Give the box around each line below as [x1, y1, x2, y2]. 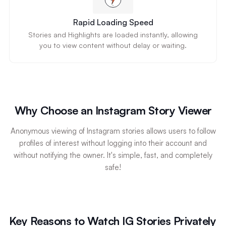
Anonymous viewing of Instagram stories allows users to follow [10, 126, 216, 136]
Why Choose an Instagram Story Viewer [14, 103, 212, 117]
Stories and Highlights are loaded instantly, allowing [28, 30, 198, 39]
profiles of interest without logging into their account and [19, 138, 207, 148]
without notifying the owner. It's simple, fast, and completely [14, 150, 212, 160]
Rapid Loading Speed [73, 17, 153, 27]
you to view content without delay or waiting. [39, 40, 187, 49]
